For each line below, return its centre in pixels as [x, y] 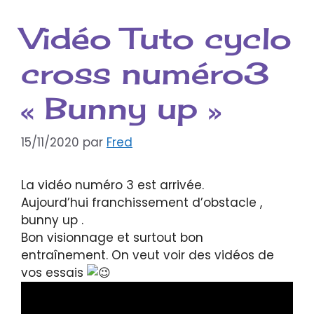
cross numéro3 [145, 73]
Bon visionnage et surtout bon [112, 238]
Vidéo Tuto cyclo [156, 38]
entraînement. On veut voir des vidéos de [148, 255]
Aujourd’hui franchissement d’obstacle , [142, 203]
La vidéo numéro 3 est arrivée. [112, 185]
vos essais [54, 273]
